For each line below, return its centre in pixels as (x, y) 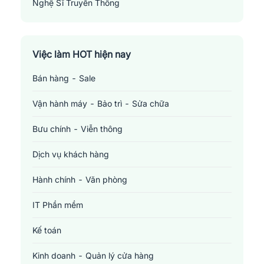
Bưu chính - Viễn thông (77, 128)
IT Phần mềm (58, 204)
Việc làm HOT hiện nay (82, 54)
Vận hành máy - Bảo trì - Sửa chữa (101, 103)
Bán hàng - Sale (64, 78)
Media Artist (56, 28)
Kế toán (47, 230)
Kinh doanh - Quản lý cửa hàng (93, 255)
